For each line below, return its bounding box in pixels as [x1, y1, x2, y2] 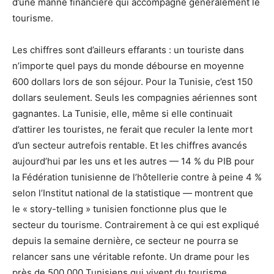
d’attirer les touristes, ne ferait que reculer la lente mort [12, 124, 253, 136]
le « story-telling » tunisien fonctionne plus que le [12, 203, 227, 215]
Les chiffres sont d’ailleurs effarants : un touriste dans [12, 44, 244, 56]
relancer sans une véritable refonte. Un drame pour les [12, 251, 250, 263]
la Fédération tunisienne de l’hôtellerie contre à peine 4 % [12, 171, 262, 183]
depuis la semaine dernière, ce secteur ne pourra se [12, 235, 239, 247]
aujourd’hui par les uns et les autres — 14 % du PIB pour [12, 155, 254, 168]
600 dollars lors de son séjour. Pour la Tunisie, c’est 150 [12, 76, 253, 88]
